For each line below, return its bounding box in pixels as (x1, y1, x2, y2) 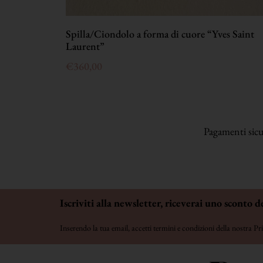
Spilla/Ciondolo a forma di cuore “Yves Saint (66, 26, 254, 41)
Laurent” (66, 39, 104, 53)
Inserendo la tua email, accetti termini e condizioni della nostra (60, 222, 254, 233)
